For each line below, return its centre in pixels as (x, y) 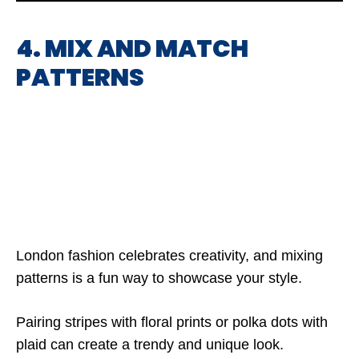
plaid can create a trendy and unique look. (150, 345)
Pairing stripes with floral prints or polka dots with (172, 322)
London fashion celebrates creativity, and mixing (169, 256)
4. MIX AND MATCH (132, 49)
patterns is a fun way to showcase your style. (159, 278)
